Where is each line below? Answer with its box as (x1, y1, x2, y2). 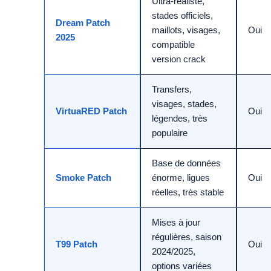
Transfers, (152, 84, 192, 95)
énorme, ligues (152, 172, 210, 183)
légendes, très (152, 113, 207, 124)
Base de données (152, 158, 221, 169)
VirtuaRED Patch (56, 106, 127, 117)
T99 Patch (56, 239, 97, 250)
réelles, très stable (152, 187, 224, 198)
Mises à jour (152, 217, 200, 228)
